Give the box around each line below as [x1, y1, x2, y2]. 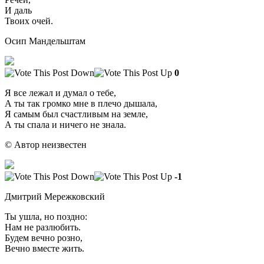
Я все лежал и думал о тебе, [5, 87, 116, 98]
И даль [5, 5, 32, 15]
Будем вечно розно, [5, 232, 82, 243]
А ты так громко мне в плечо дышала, [5, 98, 157, 108]
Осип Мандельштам [5, 35, 85, 46]
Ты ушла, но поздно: [5, 211, 87, 222]
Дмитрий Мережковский [5, 191, 105, 202]
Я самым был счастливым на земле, [5, 108, 148, 119]
